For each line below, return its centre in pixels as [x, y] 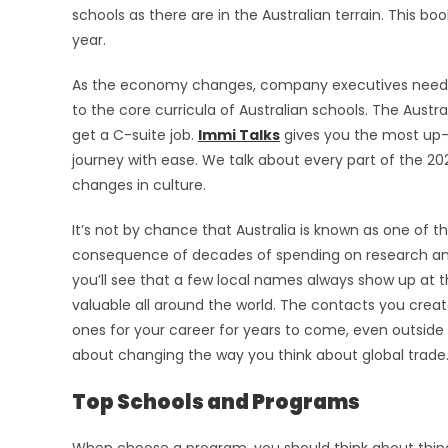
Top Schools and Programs [216, 402]
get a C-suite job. [135, 135]
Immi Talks [239, 135]
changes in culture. [139, 185]
